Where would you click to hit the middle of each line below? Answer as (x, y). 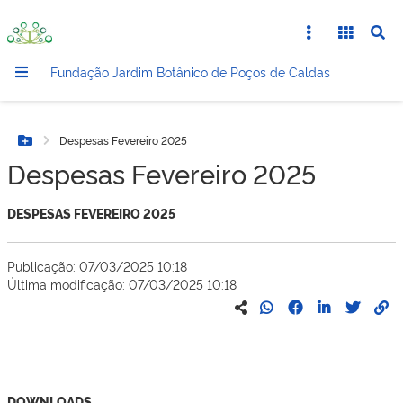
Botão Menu (67, 149)
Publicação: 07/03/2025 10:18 (97, 266)
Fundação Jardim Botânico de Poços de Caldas (190, 72)
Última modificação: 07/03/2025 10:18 (122, 284)
